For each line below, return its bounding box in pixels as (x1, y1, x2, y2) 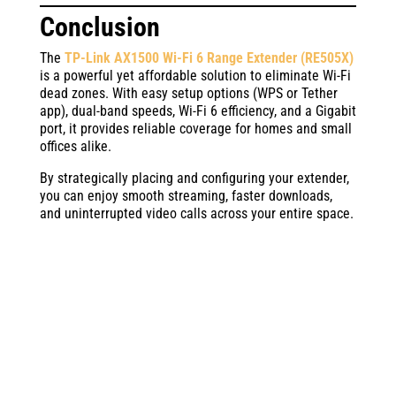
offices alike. (39, 138, 111, 155)
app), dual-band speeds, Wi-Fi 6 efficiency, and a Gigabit (39, 103, 356, 119)
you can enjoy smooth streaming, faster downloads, (39, 187, 332, 204)
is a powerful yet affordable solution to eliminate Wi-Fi (39, 67, 351, 84)
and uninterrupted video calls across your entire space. (39, 205, 354, 222)
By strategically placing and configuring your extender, (39, 170, 349, 187)
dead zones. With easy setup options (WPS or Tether (39, 85, 338, 102)
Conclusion (39, 11, 160, 42)
